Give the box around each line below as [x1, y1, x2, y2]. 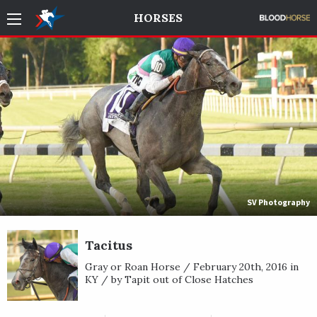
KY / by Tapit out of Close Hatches [85, 272, 253, 286]
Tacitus [85, 236, 132, 253]
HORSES [134, 11, 183, 25]
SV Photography [247, 196, 310, 207]
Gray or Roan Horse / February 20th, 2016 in [85, 260, 299, 273]
